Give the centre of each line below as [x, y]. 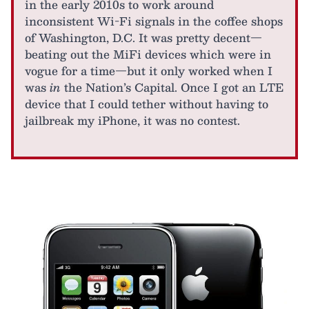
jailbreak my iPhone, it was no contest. [132, 121]
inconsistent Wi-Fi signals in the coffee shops [154, 21]
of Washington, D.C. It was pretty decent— [143, 38]
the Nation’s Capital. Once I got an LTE [172, 88]
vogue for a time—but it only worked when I [149, 71]
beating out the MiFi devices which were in [148, 54]
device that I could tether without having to [147, 104]
